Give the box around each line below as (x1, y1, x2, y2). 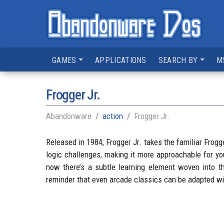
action (102, 111, 123, 121)
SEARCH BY (158, 55, 198, 65)
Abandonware (46, 111, 91, 121)
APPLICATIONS (95, 55, 146, 65)
